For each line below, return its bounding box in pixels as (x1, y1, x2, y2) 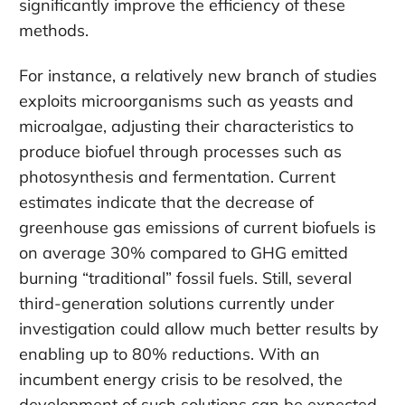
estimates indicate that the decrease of (19, 191, 314, 212)
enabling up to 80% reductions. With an (19, 343, 320, 364)
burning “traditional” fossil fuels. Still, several (19, 267, 352, 288)
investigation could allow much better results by (19, 317, 379, 339)
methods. (19, 19, 89, 41)
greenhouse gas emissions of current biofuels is (19, 216, 376, 238)
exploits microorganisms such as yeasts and (19, 89, 353, 111)
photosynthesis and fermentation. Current (19, 165, 335, 187)
